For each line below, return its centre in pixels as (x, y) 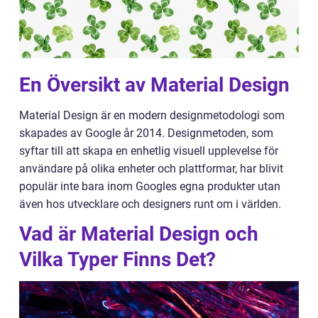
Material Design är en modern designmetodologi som (152, 115)
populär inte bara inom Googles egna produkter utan (150, 186)
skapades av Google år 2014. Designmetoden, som (146, 133)
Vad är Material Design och (139, 234)
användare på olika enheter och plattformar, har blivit (151, 169)
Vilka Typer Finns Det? (117, 259)
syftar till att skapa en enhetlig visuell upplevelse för (149, 151)
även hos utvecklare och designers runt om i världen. (150, 204)
